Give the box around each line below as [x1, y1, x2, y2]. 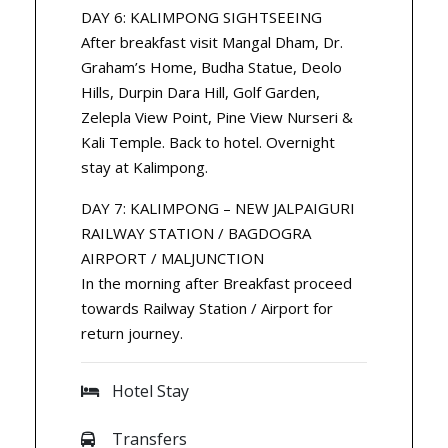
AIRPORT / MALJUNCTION [81, 248, 264, 269]
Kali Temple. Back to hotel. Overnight [81, 132, 335, 153]
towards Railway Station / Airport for [81, 298, 333, 319]
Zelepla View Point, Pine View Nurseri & [81, 107, 353, 128]
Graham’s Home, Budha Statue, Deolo [81, 57, 342, 78]
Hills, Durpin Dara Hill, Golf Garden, [81, 82, 320, 103]
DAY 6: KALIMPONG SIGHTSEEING [81, 7, 322, 28]
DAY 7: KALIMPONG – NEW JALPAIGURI [81, 198, 355, 219]
